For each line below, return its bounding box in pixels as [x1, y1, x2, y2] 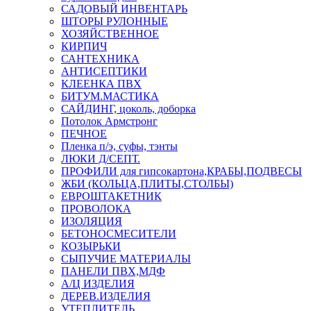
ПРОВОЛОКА [61, 202, 131, 215]
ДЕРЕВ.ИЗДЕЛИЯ [61, 289, 151, 302]
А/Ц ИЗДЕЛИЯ [61, 277, 135, 289]
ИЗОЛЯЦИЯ [61, 215, 122, 227]
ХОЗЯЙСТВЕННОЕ [61, 27, 159, 40]
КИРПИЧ [61, 40, 107, 52]
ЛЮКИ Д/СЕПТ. [61, 152, 140, 165]
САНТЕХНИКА [61, 52, 140, 65]
